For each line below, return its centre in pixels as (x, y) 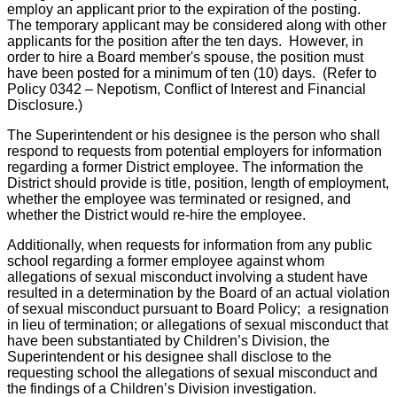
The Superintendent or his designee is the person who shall (194, 136)
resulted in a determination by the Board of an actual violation (198, 293)
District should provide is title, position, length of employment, (198, 183)
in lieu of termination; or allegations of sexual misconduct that (198, 325)
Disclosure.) (45, 105)
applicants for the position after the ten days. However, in (185, 42)
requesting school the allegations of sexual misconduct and (192, 373)
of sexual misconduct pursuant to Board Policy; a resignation (198, 309)
